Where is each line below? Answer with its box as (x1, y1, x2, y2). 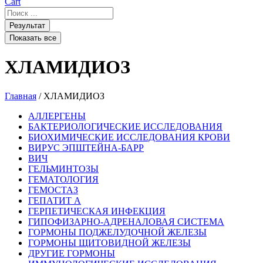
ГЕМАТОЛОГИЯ (28, 174, 99, 184)
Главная (5, 90, 36, 101)
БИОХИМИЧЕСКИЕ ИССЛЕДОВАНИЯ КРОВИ (28, 131, 230, 142)
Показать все (9, 33, 56, 42)
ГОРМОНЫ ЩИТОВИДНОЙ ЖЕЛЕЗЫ (28, 237, 191, 248)
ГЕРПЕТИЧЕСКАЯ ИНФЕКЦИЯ (28, 205, 166, 216)
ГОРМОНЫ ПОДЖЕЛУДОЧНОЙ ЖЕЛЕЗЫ (28, 227, 207, 237)
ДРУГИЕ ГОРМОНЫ (28, 248, 115, 258)
